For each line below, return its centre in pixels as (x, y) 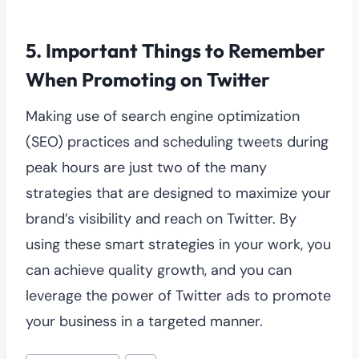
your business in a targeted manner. (144, 321)
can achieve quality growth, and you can (159, 270)
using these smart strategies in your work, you (178, 244)
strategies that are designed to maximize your (178, 193)
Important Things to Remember (186, 50)
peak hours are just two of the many (146, 167)
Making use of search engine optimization (163, 116)
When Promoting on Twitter (148, 79)
